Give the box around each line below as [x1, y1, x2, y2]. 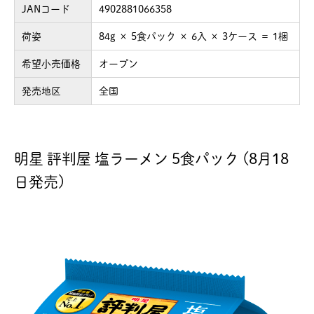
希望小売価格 [22, 58, 81, 69]
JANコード [22, 4, 70, 14]
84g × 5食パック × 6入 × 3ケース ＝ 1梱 [99, 31, 288, 41]
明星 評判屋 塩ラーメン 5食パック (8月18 [14, 151, 289, 166]
